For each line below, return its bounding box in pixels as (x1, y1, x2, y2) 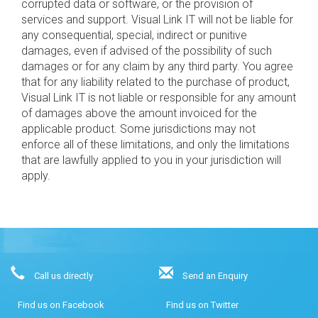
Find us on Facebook (18, 300, 104, 310)
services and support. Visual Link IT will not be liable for (21, 13, 293, 26)
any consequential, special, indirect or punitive (21, 28, 247, 42)
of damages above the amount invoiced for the (21, 106, 257, 120)
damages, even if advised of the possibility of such (21, 44, 272, 57)
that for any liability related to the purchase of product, (21, 75, 290, 89)
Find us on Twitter (166, 300, 238, 310)
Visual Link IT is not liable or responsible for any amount (21, 91, 296, 104)
